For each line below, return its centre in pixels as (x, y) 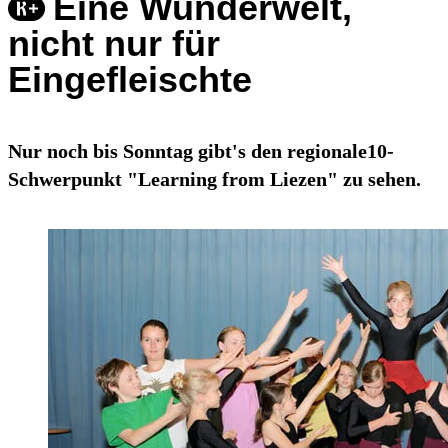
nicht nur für (114, 44)
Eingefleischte (130, 80)
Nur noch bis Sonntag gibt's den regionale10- (201, 151)
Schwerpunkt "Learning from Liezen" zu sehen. (214, 179)
